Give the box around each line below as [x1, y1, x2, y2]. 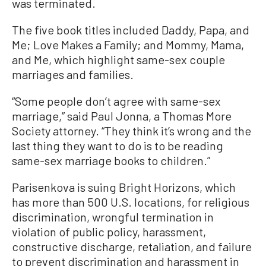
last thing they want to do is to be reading [12, 138, 223, 153]
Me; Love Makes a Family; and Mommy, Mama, [12, 37, 244, 52]
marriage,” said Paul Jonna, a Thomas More [12, 108, 232, 123]
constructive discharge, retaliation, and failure [12, 239, 252, 254]
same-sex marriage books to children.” [12, 153, 210, 167]
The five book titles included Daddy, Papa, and [12, 22, 249, 37]
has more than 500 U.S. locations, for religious [12, 194, 249, 209]
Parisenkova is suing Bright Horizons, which [12, 179, 236, 194]
